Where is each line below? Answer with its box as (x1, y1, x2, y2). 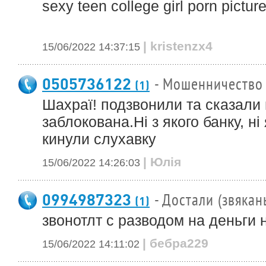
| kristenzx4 (143, 39, 213, 53)
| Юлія (143, 155, 181, 169)
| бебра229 (142, 236, 208, 250)
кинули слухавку (42, 131, 156, 147)
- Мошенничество (154, 76, 263, 94)
